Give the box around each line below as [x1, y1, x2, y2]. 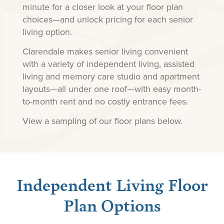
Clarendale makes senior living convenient [22, 45, 188, 58]
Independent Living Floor [16, 171, 208, 196]
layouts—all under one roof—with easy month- [22, 82, 201, 95]
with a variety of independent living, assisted [22, 57, 194, 70]
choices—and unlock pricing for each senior [22, 12, 193, 25]
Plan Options [63, 192, 161, 216]
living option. [22, 25, 72, 38]
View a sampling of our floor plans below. [22, 114, 185, 127]
